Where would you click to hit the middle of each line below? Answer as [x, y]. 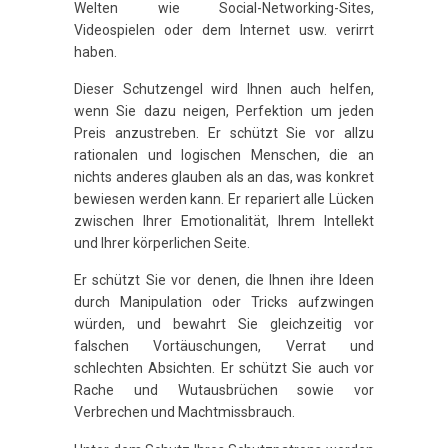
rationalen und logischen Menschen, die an [224, 155]
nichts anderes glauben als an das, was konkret [224, 177]
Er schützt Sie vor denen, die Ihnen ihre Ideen [224, 280]
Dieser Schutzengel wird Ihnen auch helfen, [224, 89]
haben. [95, 51]
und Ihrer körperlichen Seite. [162, 243]
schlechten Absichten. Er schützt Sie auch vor [224, 368]
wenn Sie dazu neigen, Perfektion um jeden [224, 111]
